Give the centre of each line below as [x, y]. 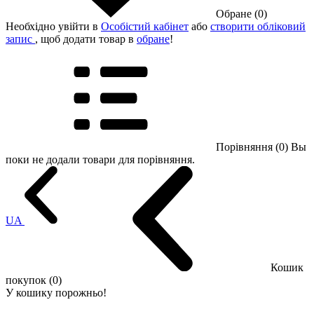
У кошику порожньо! [56, 292]
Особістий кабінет [145, 26]
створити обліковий [258, 26]
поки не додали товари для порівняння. [100, 159]
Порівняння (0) [253, 146]
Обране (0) [241, 13]
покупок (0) [34, 280]
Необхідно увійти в [53, 26]
